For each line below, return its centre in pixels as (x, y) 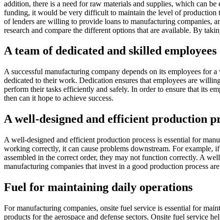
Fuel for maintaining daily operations (98, 187)
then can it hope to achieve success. (59, 98)
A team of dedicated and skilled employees (110, 51)
